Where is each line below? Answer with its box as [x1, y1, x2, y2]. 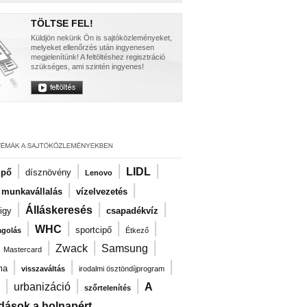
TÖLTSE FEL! [31, 18, 93, 29]
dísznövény [25, 167, 71, 177]
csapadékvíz [106, 206, 158, 216]
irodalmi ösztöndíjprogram [79, 265, 164, 273]
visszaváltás [21, 265, 65, 273]
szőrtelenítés [84, 284, 131, 292]
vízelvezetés [76, 186, 127, 197]
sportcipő [75, 225, 112, 235]
